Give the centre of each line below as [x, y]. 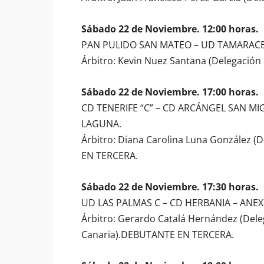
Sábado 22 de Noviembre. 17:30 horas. [170, 187]
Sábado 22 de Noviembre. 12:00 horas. [170, 29]
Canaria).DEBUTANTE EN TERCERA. [158, 235]
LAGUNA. [101, 124]
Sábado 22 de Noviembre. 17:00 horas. [170, 92]
